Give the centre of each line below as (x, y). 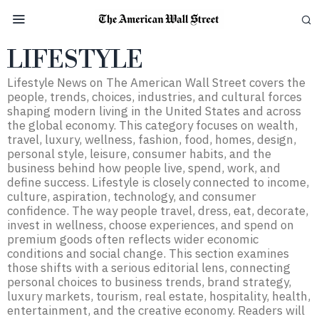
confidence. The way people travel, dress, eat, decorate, (158, 211)
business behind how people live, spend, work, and (144, 168)
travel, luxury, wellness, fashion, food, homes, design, (152, 140)
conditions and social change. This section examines (148, 253)
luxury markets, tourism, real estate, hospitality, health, (159, 296)
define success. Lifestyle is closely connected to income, (158, 182)
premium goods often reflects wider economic (133, 239)
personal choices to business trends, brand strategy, (149, 282)
